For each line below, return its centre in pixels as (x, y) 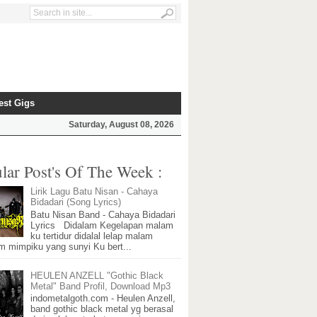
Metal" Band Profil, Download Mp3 (101, 286)
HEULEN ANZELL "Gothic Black (97, 275)
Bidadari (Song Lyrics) (76, 202)
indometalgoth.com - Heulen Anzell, (103, 299)
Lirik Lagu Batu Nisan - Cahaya (94, 192)
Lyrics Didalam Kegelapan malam (102, 225)
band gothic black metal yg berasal (102, 309)
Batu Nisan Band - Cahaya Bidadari (103, 214)
